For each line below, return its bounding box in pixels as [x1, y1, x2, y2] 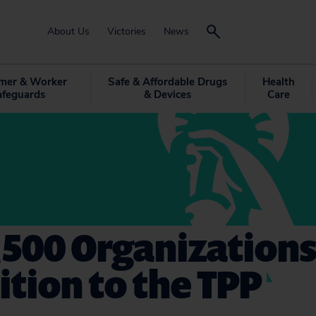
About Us [47, 25, 90, 38]
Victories [107, 25, 146, 38]
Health [262, 75, 295, 89]
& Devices [143, 87, 191, 102]
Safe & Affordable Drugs [107, 75, 227, 89]
